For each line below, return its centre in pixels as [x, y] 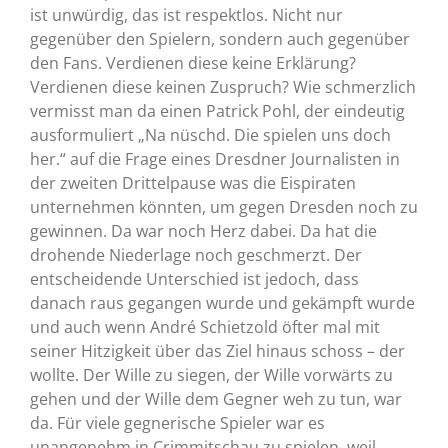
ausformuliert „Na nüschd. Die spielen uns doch [210, 135]
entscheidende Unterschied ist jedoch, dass [194, 279]
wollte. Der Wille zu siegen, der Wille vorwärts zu [211, 375]
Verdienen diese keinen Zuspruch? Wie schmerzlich [222, 87]
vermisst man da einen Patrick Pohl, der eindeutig [217, 111]
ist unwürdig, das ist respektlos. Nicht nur [186, 15]
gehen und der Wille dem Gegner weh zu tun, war [215, 399]
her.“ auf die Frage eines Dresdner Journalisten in [214, 159]
